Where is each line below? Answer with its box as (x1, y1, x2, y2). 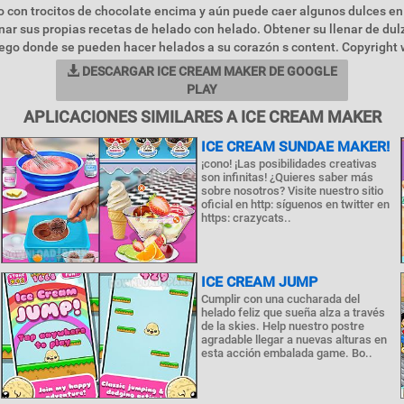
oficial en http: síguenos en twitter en (200, 197, 390, 211)
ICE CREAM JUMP (200, 273, 317, 290)
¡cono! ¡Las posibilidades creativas (200, 157, 377, 170)
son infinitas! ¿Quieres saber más (200, 170, 373, 184)
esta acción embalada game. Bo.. (200, 346, 372, 360)
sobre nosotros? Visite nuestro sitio (200, 184, 383, 197)
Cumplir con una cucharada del (200, 292, 360, 306)
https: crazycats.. (200, 211, 291, 225)
